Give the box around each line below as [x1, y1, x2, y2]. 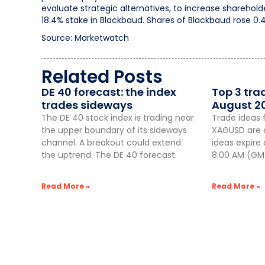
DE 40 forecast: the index [41, 85, 176, 100]
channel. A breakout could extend [41, 137, 181, 149]
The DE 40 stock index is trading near [41, 112, 194, 124]
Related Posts [41, 64, 163, 90]
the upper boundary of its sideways [41, 124, 187, 137]
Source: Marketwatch [41, 32, 129, 44]
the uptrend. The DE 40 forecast [41, 149, 175, 161]
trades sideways [41, 98, 132, 113]
